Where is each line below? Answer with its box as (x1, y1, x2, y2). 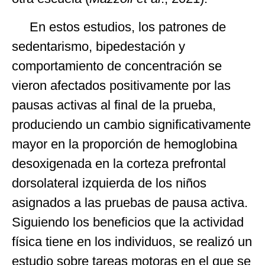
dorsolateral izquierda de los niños (12, 175, 206, 190)
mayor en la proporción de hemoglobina (12, 136, 237, 151)
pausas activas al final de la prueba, (12, 97, 216, 112)
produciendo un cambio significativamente (12, 117, 251, 132)
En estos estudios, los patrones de (12, 19, 226, 34)
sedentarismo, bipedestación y (12, 38, 185, 54)
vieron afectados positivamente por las (12, 77, 231, 93)
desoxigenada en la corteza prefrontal (12, 156, 226, 171)
